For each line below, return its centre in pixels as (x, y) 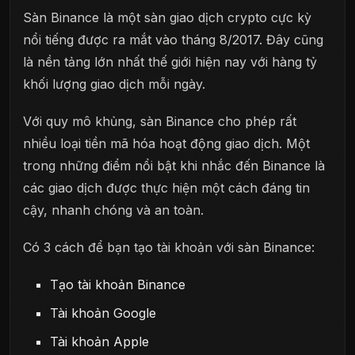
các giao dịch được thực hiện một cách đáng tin (166, 187)
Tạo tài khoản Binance (118, 285)
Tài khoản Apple (100, 342)
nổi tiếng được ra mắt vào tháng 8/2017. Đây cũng (173, 39)
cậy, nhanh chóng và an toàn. (113, 210)
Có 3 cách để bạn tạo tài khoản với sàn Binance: (169, 248)
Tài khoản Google (103, 313)
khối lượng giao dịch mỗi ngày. (114, 84)
